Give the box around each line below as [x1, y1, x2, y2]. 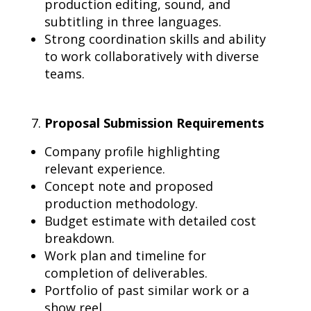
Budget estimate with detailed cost [44, 212, 256, 229]
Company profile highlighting [44, 143, 220, 160]
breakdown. [44, 230, 115, 246]
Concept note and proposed [44, 178, 213, 194]
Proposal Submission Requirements [44, 115, 264, 131]
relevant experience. [44, 160, 165, 177]
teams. [44, 65, 85, 82]
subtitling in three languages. [44, 13, 221, 30]
